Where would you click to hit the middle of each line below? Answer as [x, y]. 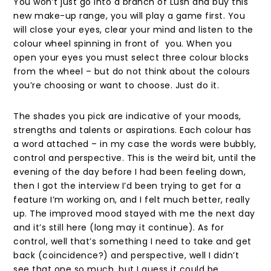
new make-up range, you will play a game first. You [129, 16]
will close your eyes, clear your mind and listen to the [133, 30]
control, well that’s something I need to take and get [132, 242]
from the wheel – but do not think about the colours [132, 72]
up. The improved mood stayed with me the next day [134, 214]
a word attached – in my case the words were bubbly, [135, 144]
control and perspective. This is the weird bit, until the [135, 158]
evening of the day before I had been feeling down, [130, 172]
